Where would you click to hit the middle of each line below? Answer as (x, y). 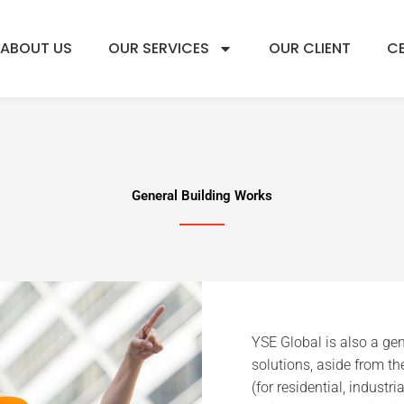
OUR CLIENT (310, 48)
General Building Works (202, 195)
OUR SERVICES (159, 48)
